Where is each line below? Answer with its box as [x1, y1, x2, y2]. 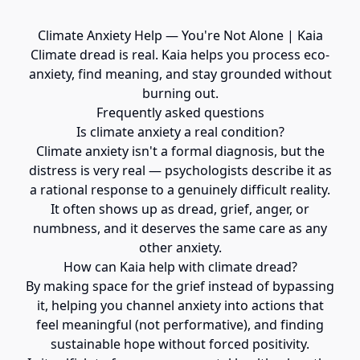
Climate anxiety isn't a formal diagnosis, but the [35, 142, 325, 160]
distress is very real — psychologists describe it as [28, 162, 332, 179]
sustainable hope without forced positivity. [51, 335, 309, 353]
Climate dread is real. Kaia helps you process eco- [31, 46, 329, 63]
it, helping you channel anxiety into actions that [36, 297, 324, 314]
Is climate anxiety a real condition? [76, 123, 284, 141]
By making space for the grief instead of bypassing [26, 277, 334, 295]
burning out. [141, 84, 219, 102]
